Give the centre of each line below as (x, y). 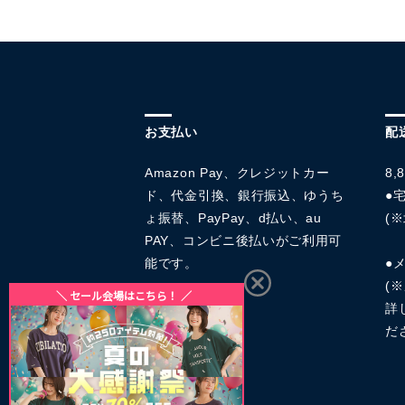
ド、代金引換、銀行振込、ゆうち (245, 195)
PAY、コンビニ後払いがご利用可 (244, 240)
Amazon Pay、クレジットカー (237, 173)
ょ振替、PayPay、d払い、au (233, 218)
